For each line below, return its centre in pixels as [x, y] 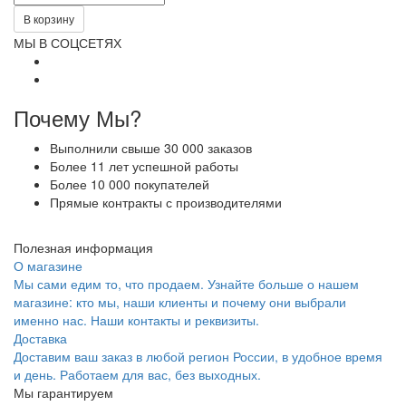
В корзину [49, 18]
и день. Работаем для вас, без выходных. [137, 374]
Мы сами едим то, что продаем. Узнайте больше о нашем [186, 283]
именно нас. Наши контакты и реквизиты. [136, 319]
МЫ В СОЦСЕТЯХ [68, 42]
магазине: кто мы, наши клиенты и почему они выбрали [180, 301]
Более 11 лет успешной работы [144, 165]
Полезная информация [83, 247]
